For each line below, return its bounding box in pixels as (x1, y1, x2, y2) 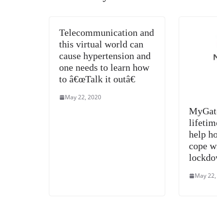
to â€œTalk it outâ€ (59, 74, 135, 85)
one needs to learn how (59, 62, 149, 73)
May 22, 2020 (65, 93, 101, 102)
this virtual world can (59, 39, 143, 50)
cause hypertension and (59, 50, 151, 62)
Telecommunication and (59, 27, 154, 38)
